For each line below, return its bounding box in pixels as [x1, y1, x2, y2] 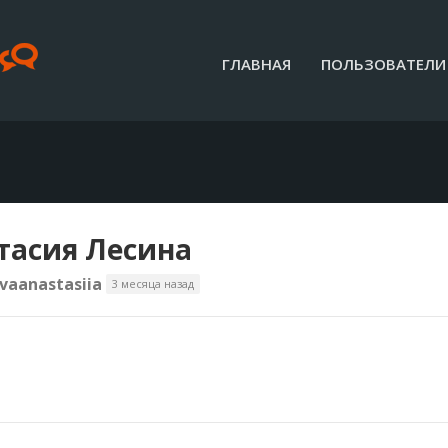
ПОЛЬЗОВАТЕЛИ [321, 54, 446, 74]
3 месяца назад [112, 276, 194, 291]
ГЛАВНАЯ [222, 54, 291, 74]
